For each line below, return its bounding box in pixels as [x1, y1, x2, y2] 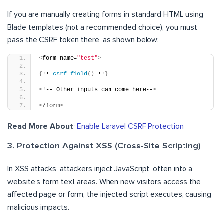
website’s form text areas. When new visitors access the [7, 177, 201, 185]
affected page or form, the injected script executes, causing [7, 190, 211, 198]
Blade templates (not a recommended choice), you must [7, 23, 197, 31]
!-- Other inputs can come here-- [42, 86, 153, 93]
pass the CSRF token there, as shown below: [7, 36, 159, 44]
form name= [42, 54, 77, 62]
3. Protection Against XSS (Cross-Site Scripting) [7, 141, 201, 150]
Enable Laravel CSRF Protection [77, 122, 184, 130]
